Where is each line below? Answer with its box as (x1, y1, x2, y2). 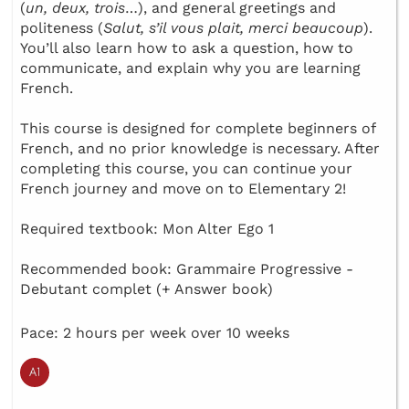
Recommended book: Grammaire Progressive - (20, 259, 353, 278)
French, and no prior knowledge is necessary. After (20, 139, 380, 157)
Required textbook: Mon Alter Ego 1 (20, 219, 274, 237)
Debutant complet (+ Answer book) (20, 279, 273, 298)
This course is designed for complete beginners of (20, 119, 375, 137)
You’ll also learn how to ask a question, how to (20, 38, 353, 57)
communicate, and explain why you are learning (20, 58, 361, 77)
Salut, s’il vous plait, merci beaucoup (103, 18, 363, 37)
